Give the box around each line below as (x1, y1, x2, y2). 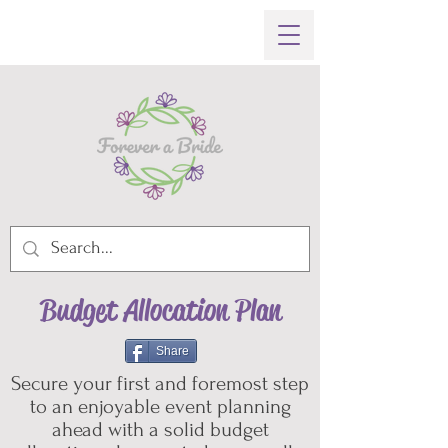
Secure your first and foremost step (11, 372, 309, 395)
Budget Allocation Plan (39, 292, 281, 329)
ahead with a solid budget (51, 418, 269, 441)
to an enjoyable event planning (29, 395, 291, 418)
